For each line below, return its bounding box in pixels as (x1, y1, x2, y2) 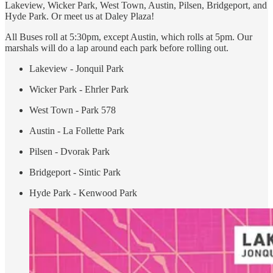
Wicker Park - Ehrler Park (29, 83, 129, 94)
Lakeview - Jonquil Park (29, 63, 124, 74)
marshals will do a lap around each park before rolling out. (5, 42, 229, 53)
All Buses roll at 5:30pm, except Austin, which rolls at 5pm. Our (5, 31, 252, 42)
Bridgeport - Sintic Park (29, 166, 121, 177)
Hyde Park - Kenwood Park (29, 187, 137, 198)
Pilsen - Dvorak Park (29, 146, 110, 157)
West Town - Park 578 (29, 104, 116, 115)
